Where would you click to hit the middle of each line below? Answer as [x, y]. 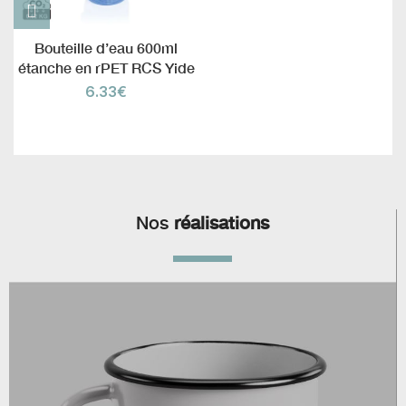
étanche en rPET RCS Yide [106, 68]
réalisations [222, 222]
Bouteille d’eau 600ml [106, 48]
